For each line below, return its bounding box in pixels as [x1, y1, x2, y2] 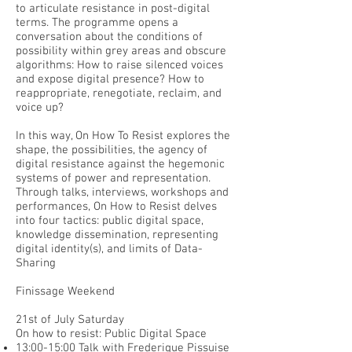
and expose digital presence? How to [16, 72, 204, 86]
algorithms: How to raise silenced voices [16, 58, 223, 72]
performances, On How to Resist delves [16, 200, 217, 214]
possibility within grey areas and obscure [16, 44, 226, 58]
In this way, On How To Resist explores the [16, 129, 230, 143]
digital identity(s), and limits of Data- [16, 242, 203, 256]
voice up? [16, 101, 64, 115]
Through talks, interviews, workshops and [16, 185, 229, 200]
